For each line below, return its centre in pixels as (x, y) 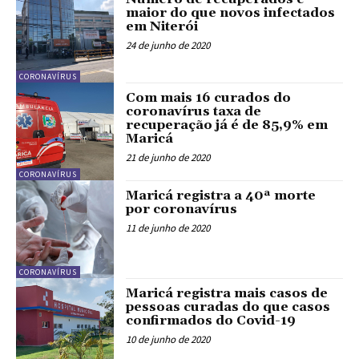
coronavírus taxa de (194, 111)
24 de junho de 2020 (168, 46)
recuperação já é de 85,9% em (227, 125)
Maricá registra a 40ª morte (221, 196)
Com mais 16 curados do (209, 97)
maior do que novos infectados (231, 13)
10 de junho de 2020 (168, 340)
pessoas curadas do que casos (228, 307)
